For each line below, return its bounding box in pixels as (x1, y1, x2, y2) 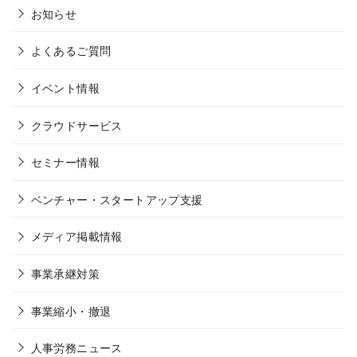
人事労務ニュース (30, 339, 123, 355)
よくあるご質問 (30, 41, 112, 59)
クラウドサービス (30, 116, 123, 133)
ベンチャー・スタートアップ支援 (30, 190, 203, 207)
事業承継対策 (30, 264, 100, 281)
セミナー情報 (30, 153, 100, 171)
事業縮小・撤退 (30, 301, 112, 319)
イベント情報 (30, 78, 100, 96)
